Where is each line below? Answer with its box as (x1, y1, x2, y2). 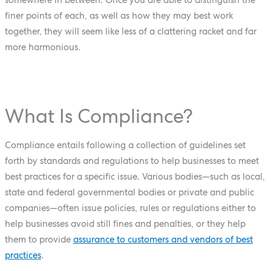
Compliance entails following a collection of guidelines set (4, 139, 246, 150)
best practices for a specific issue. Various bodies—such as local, (4, 171, 265, 181)
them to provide (4, 233, 73, 244)
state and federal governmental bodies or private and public (4, 186, 254, 197)
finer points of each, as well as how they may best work (4, 10, 233, 21)
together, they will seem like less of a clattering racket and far (4, 26, 256, 37)
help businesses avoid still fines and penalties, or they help (4, 218, 246, 229)
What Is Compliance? (4, 104, 193, 127)
